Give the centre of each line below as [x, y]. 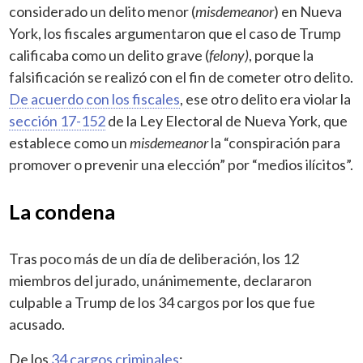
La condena [62, 211]
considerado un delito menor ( [102, 11]
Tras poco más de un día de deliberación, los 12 [154, 258]
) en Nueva [308, 11]
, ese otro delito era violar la [266, 98]
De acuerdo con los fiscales [95, 98]
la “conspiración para [275, 142]
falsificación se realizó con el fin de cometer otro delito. [181, 77]
